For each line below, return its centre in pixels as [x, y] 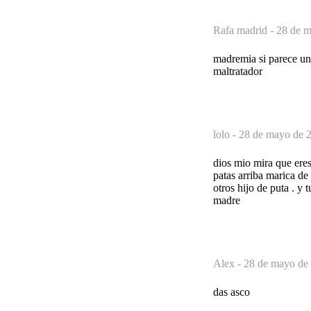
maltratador [238, 71]
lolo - [226, 134]
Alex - [228, 263]
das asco [232, 292]
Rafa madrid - [245, 30]
